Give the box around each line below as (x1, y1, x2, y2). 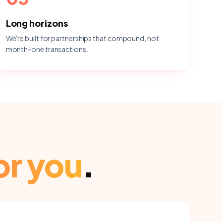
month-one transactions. (5, 45, 88, 54)
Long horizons (5, 17, 68, 29)
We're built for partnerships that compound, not (5, 34, 159, 43)
